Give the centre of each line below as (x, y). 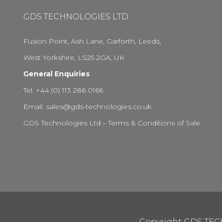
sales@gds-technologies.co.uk (99, 106)
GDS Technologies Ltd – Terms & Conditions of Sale (112, 123)
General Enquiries (56, 74)
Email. (35, 106)
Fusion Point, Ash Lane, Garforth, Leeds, (92, 41)
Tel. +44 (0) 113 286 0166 (63, 90)
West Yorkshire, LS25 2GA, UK (74, 57)
